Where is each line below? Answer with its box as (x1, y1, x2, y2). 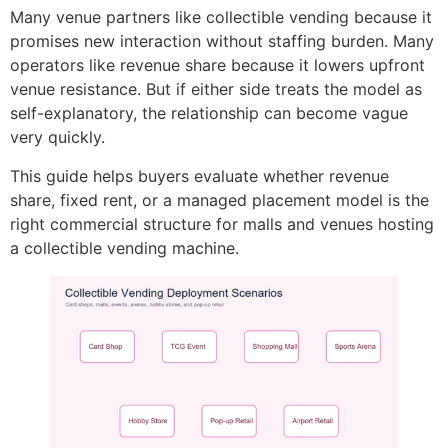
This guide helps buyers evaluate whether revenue (10, 165, 389, 186)
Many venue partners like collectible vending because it (10, 7, 432, 28)
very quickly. (10, 127, 105, 148)
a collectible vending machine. (10, 237, 239, 258)
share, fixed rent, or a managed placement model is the (10, 189, 429, 210)
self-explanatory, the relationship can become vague (10, 103, 408, 124)
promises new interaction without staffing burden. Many (10, 31, 434, 52)
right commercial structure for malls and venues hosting (10, 213, 434, 234)
